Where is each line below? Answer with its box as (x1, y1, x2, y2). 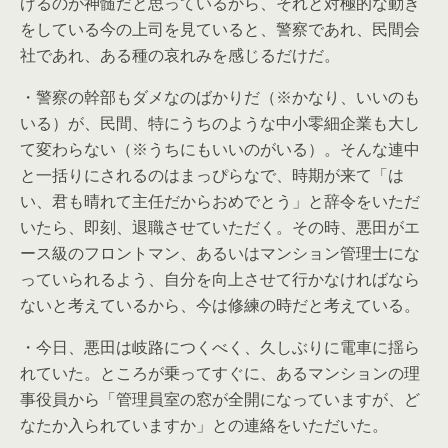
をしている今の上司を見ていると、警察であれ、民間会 (20, 18, 420, 40)
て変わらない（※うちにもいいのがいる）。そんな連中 (20, 138, 420, 160)
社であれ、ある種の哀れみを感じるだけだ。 (20, 44, 340, 66)
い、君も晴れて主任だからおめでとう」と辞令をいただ (20, 190, 420, 212)
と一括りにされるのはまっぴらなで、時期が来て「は (20, 164, 404, 186)
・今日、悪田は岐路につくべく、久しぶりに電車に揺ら (20, 336, 420, 358)
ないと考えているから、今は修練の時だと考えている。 (20, 294, 420, 316)
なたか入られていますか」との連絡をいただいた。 (20, 414, 388, 436)
